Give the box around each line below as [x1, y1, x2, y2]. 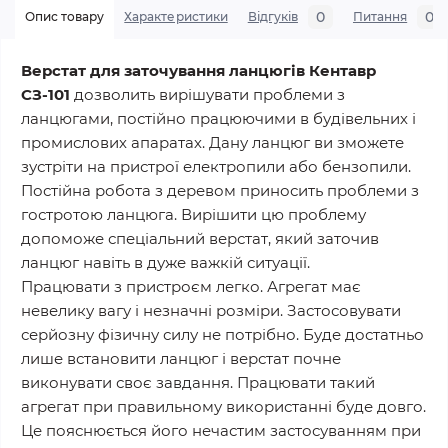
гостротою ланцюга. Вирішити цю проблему [21, 205, 366, 224]
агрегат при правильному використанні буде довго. [21, 397, 426, 416]
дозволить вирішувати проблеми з [70, 85, 345, 104]
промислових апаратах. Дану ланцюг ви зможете [21, 133, 404, 152]
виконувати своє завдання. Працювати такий [21, 373, 375, 392]
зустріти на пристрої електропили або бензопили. [21, 157, 411, 176]
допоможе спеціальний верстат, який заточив [21, 229, 379, 248]
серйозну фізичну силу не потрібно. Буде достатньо [21, 325, 424, 344]
